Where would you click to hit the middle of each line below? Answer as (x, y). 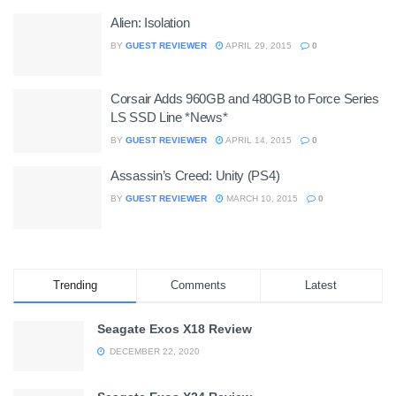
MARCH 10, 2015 (261, 198)
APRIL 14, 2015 (258, 140)
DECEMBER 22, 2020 (153, 351)
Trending (76, 285)
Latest (321, 285)
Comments (198, 285)
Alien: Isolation (150, 22)
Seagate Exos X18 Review (175, 329)
